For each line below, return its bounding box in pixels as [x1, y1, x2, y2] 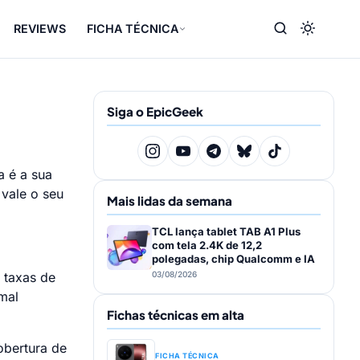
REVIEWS [14, 22, 67, 35]
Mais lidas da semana [107, 193, 232, 208]
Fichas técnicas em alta [107, 307, 244, 322]
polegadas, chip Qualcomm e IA [152, 252, 315, 265]
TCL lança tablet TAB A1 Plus [152, 225, 301, 238]
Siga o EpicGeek [107, 104, 203, 119]
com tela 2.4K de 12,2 [152, 239, 262, 252]
